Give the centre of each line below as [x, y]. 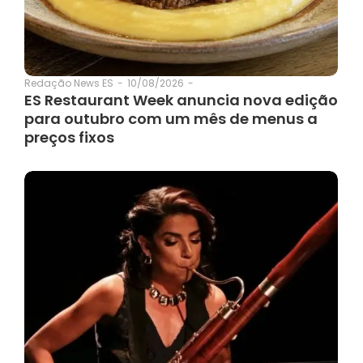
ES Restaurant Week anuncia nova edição [181, 100]
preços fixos [69, 137]
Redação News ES [69, 83]
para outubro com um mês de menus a [171, 118]
